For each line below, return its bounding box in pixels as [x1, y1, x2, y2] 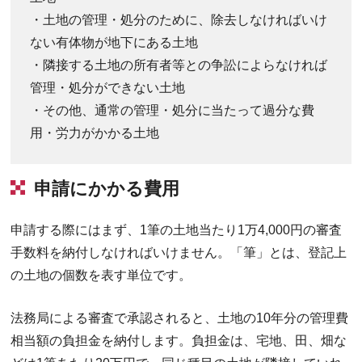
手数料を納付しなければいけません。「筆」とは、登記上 [11, 245, 347, 259]
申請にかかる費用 [34, 178, 180, 199]
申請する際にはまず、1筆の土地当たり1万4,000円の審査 [11, 222, 343, 237]
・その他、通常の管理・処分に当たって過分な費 [30, 103, 315, 117]
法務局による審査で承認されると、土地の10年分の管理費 [11, 310, 349, 325]
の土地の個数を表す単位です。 [11, 267, 192, 282]
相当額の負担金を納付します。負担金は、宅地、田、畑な [11, 333, 347, 347]
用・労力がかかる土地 [30, 125, 160, 140]
